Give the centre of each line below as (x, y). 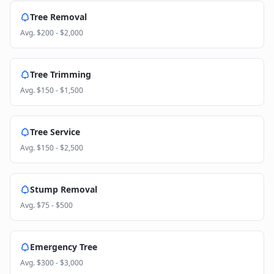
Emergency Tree (64, 247)
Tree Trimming (61, 74)
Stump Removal (64, 189)
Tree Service (55, 132)
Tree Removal (58, 17)
